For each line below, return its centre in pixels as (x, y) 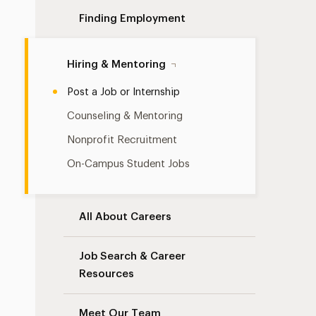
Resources (107, 274)
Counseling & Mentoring (125, 116)
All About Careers (126, 217)
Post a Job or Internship (124, 92)
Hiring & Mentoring (117, 65)
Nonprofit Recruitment (122, 140)
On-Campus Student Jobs (129, 164)
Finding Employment (133, 19)
